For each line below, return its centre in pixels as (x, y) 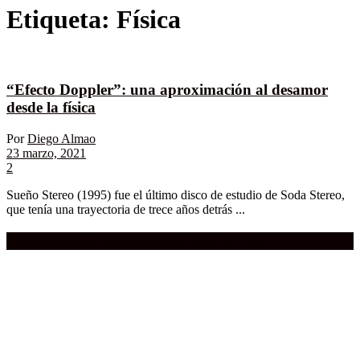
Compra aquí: (53, 240)
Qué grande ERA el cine (182, 240)
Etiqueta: (61, 20)
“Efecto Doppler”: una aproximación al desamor (167, 90)
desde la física (51, 108)
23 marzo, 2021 (46, 153)
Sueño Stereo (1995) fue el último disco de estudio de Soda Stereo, (176, 194)
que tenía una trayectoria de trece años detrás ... (126, 209)
